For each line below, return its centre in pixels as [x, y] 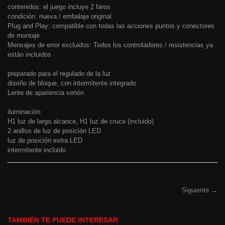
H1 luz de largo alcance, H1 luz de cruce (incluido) [81, 122]
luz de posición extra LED [45, 141]
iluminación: [25, 112]
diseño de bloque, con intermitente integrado [72, 83]
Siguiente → [200, 190]
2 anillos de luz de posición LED [54, 131]
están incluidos [29, 55]
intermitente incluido [37, 150]
